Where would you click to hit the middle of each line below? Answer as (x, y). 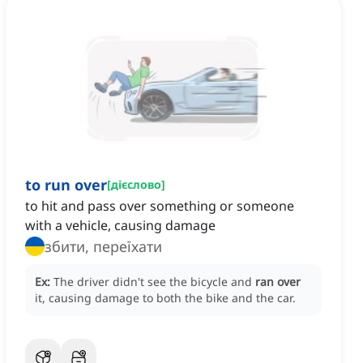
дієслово (136, 185)
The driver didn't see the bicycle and (154, 282)
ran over (278, 282)
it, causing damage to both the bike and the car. (165, 298)
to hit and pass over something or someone (160, 206)
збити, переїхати (103, 247)
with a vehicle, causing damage (120, 226)
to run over (66, 185)
